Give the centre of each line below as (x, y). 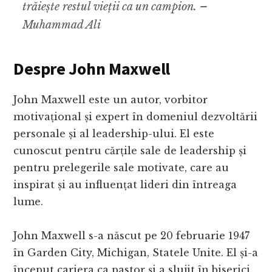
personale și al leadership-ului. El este (114, 134)
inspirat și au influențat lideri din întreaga (125, 185)
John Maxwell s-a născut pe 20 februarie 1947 (132, 236)
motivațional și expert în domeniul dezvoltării (136, 117)
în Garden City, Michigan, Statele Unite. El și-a (136, 253)
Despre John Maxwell (92, 69)
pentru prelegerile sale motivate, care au (121, 168)
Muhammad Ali (62, 25)
